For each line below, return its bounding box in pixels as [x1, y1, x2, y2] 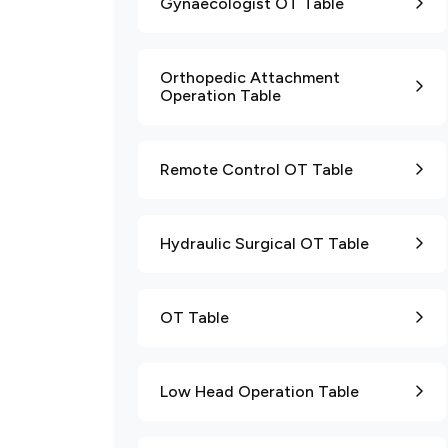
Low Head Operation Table [160, 382, 359, 401]
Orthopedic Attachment [160, 68, 340, 87]
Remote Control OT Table [160, 160, 353, 179]
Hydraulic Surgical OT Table [160, 234, 369, 253]
